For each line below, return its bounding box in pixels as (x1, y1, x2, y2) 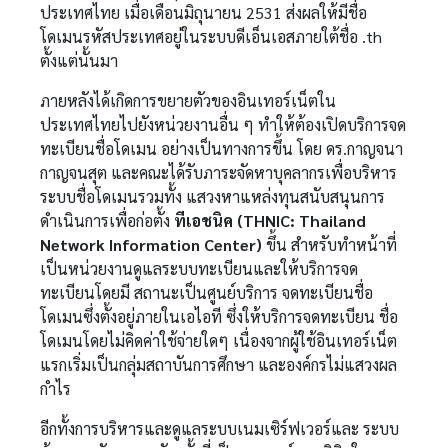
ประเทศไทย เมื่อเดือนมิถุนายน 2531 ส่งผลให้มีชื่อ (40, 2, 368, 23)
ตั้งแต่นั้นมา (40, 50, 119, 71)
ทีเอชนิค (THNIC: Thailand (174, 210, 367, 231)
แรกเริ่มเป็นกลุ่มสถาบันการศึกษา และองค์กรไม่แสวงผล (40, 354, 398, 375)
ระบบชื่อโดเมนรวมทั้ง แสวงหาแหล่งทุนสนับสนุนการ (40, 186, 386, 207)
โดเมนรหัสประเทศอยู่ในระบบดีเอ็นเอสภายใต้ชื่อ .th (40, 26, 383, 47)
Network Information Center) (40, 234, 263, 255)
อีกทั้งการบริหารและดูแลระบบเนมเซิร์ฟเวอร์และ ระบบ (40, 418, 400, 439)
